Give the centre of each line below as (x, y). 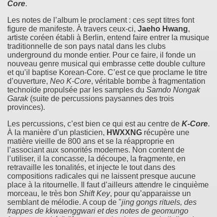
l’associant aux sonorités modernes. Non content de (96, 150)
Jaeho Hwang (163, 29)
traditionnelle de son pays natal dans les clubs (86, 46)
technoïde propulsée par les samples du (77, 90)
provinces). (26, 107)
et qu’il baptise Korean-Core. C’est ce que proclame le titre (107, 72)
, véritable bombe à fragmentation (148, 81)
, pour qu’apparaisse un (150, 193)
